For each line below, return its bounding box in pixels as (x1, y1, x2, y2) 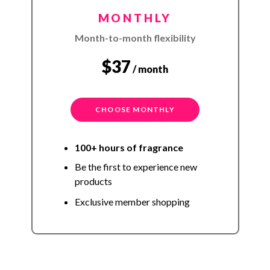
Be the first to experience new (74, 161, 197, 173)
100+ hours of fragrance (74, 142, 183, 154)
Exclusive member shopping (74, 196, 190, 208)
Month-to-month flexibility (74, 32, 196, 44)
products (74, 175, 112, 187)
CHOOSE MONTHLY (95, 105, 175, 115)
